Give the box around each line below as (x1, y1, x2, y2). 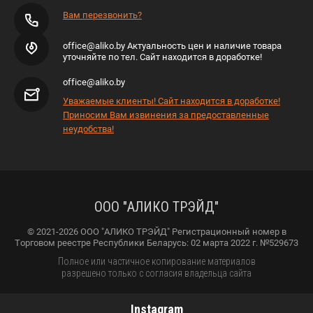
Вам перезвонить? (63, 10, 142, 21)
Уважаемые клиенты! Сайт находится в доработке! (63, 96, 280, 107)
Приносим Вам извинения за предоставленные (63, 110, 269, 121)
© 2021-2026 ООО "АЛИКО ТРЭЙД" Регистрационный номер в (27, 226, 286, 238)
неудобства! (63, 124, 114, 135)
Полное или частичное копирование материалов (57, 256, 256, 268)
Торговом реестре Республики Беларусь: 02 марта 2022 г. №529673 (15, 238, 298, 249)
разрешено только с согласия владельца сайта (61, 268, 252, 279)
